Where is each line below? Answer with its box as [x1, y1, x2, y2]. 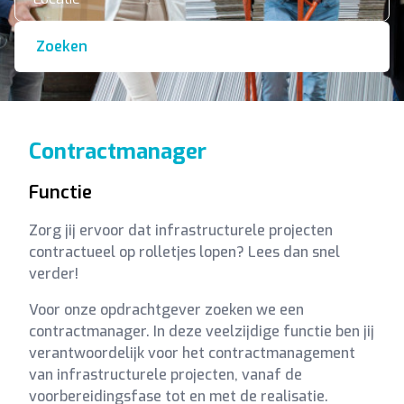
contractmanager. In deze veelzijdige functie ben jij [29, 322, 374, 341]
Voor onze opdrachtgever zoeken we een [29, 300, 304, 319]
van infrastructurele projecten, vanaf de [29, 365, 302, 384]
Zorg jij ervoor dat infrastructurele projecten [29, 221, 333, 240]
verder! [29, 264, 78, 283]
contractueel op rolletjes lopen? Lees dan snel [29, 243, 340, 262]
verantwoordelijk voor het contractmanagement [29, 344, 355, 363]
